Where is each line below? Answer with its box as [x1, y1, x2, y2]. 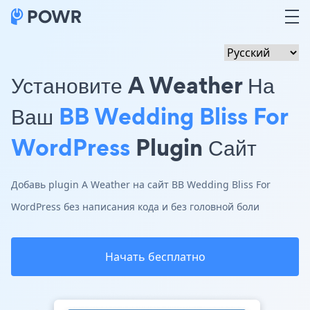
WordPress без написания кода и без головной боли [11, 200, 259, 213]
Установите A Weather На [11, 69, 275, 101]
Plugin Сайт [130, 131, 257, 163]
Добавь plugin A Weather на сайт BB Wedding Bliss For [11, 178, 271, 191]
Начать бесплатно [104, 249, 206, 264]
